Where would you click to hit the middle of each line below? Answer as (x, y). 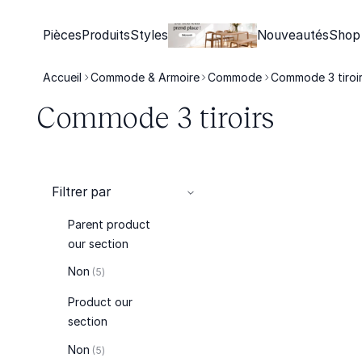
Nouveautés (293, 35)
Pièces (63, 35)
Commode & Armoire (145, 77)
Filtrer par (82, 192)
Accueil (63, 77)
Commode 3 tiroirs (155, 116)
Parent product (109, 224)
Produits (106, 35)
